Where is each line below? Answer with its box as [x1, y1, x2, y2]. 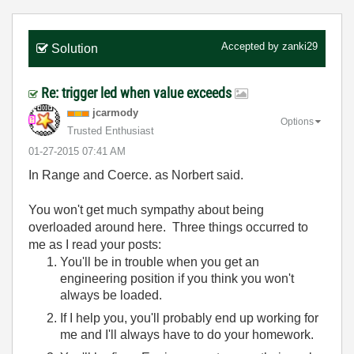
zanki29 [282, 40, 318, 52]
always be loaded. [60, 288, 162, 302]
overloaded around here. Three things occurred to [28, 220, 308, 234]
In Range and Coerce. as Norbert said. [28, 168, 243, 182]
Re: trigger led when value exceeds [41, 85, 235, 101]
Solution [51, 42, 98, 55]
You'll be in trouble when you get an [60, 255, 259, 269]
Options [281, 115, 314, 127]
